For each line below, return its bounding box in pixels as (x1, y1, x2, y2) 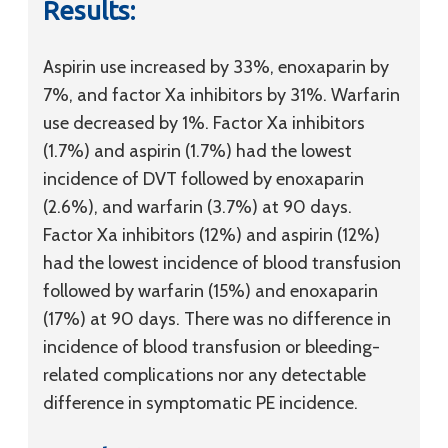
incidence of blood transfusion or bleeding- (43, 336, 380, 358)
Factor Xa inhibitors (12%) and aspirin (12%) (43, 224, 380, 246)
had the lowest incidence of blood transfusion (43, 252, 401, 274)
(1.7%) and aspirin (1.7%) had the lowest (43, 140, 352, 162)
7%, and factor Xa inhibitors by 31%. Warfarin (43, 84, 400, 106)
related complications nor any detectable (43, 364, 366, 386)
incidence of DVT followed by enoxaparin (43, 168, 364, 190)
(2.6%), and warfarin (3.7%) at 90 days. (43, 196, 352, 218)
